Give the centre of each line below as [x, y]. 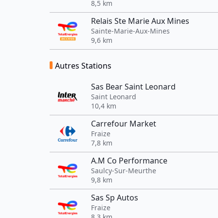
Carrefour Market [124, 124]
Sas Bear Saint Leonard [133, 87]
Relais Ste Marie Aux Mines [140, 21]
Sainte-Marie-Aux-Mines [130, 31]
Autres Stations [83, 66]
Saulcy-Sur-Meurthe [124, 171]
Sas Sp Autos [115, 198]
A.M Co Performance [129, 161]
